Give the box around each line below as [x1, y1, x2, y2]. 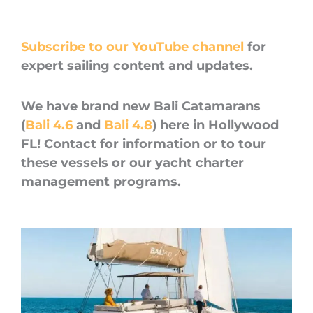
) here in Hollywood [152, 117, 279, 133]
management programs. [21, 174, 181, 190]
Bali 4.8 [104, 117, 152, 133]
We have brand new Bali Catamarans [21, 99, 261, 115]
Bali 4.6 [25, 117, 73, 133]
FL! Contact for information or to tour [21, 136, 266, 152]
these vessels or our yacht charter [21, 155, 244, 171]
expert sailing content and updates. [21, 57, 256, 73]
